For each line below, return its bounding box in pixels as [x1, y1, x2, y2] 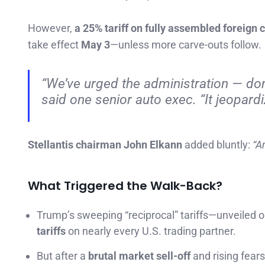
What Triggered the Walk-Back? [28, 177, 222, 195]
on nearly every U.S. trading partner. [66, 225, 236, 238]
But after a [37, 250, 88, 263]
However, [28, 21, 75, 34]
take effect [28, 38, 81, 51]
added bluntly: [182, 138, 253, 151]
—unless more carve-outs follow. [110, 38, 261, 51]
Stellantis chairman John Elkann [28, 138, 182, 151]
